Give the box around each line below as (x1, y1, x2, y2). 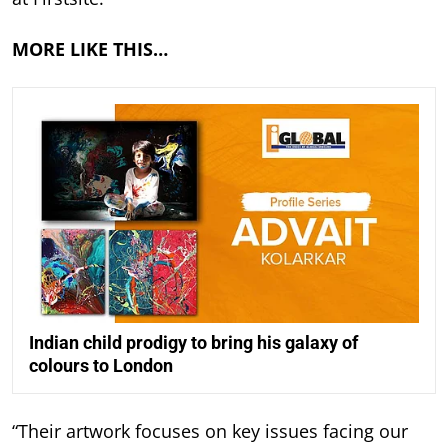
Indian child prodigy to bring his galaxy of (29, 332, 358, 354)
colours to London (29, 355, 173, 377)
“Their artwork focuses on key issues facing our (12, 419, 408, 444)
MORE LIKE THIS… (12, 36, 168, 61)
